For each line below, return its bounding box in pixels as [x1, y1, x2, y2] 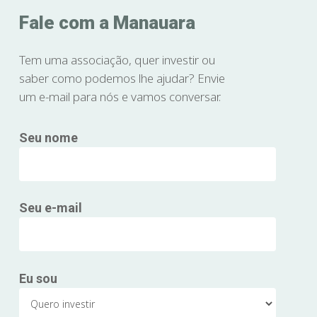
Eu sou [18, 270, 57, 286]
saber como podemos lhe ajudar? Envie [18, 70, 225, 87]
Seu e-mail [18, 200, 82, 216]
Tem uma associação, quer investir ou [18, 52, 215, 69]
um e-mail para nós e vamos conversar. [18, 88, 221, 105]
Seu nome [18, 129, 78, 145]
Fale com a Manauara [18, 12, 195, 34]
